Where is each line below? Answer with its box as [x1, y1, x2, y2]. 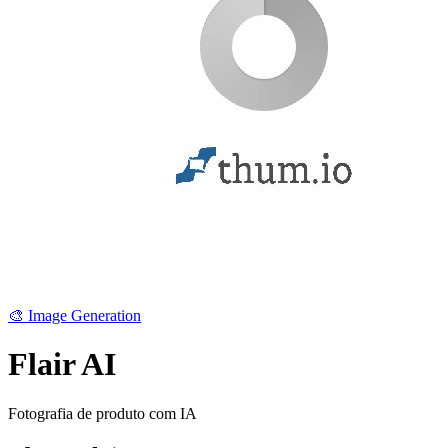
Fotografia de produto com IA [8, 404, 197, 422]
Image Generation [28, 307, 141, 324]
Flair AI [8, 346, 116, 383]
